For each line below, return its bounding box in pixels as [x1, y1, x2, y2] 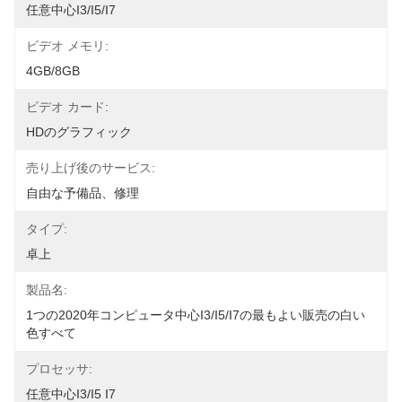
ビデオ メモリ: [26, 39, 109, 53]
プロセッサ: [26, 362, 92, 376]
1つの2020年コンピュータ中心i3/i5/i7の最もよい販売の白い [26, 308, 365, 322]
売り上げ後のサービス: [26, 161, 155, 175]
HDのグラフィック [26, 125, 132, 139]
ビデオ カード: [26, 100, 109, 114]
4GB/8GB [26, 64, 80, 78]
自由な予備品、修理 [26, 186, 139, 200]
